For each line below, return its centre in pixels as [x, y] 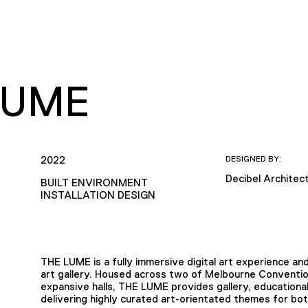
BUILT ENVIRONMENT [94, 182]
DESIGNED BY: [254, 158]
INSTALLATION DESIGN [98, 195]
